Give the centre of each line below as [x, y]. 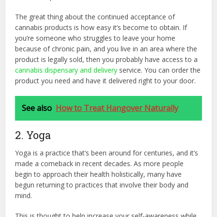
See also [37, 108]
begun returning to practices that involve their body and [102, 185]
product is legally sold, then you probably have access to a [107, 59]
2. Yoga [33, 135]
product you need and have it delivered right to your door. [106, 80]
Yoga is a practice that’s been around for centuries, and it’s [107, 153]
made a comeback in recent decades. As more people [100, 163]
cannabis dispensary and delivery [66, 70]
